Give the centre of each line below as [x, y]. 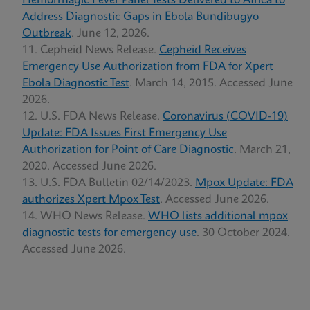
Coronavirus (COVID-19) [225, 117]
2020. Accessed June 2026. [89, 166]
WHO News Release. [94, 216]
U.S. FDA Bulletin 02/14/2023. [118, 183]
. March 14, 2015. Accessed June [211, 83]
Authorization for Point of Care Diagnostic [128, 150]
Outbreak [47, 34]
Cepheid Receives [203, 50]
